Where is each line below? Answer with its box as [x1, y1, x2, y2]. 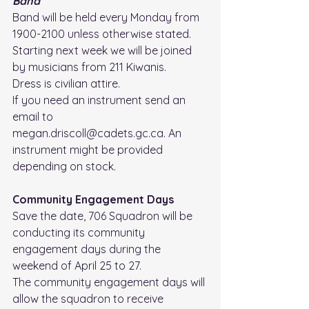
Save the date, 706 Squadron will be [12, 209, 195, 223]
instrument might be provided [12, 143, 166, 157]
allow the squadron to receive [12, 292, 166, 306]
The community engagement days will [12, 275, 208, 290]
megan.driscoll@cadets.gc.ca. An [12, 126, 184, 141]
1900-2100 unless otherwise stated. [12, 27, 194, 41]
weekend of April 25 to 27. [12, 259, 141, 273]
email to [12, 110, 56, 124]
